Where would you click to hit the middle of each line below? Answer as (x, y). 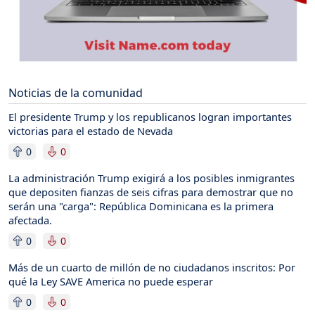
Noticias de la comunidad (76, 92)
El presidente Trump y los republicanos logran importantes (150, 116)
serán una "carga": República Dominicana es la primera (141, 206)
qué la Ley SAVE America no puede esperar (111, 281)
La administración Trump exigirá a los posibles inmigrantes (152, 178)
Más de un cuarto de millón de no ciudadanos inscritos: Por (152, 267)
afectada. (30, 220)
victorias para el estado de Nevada (91, 130)
